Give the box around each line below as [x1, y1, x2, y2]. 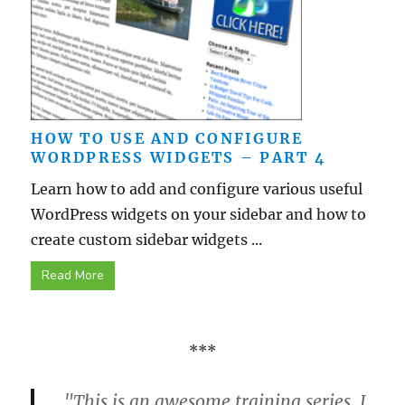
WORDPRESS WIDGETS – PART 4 [31, 147, 326, 166]
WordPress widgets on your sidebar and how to [31, 204, 367, 223]
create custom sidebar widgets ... [31, 230, 263, 249]
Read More [42, 266, 105, 284]
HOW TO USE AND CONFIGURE [31, 128, 304, 147]
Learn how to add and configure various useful [31, 179, 363, 198]
